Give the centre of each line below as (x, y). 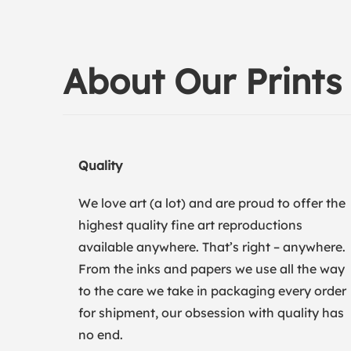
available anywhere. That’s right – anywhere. (212, 247)
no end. (101, 335)
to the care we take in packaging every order (212, 291)
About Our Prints (202, 81)
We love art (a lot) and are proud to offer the (212, 203)
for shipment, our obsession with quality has (211, 313)
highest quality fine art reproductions (190, 225)
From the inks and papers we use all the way (212, 269)
